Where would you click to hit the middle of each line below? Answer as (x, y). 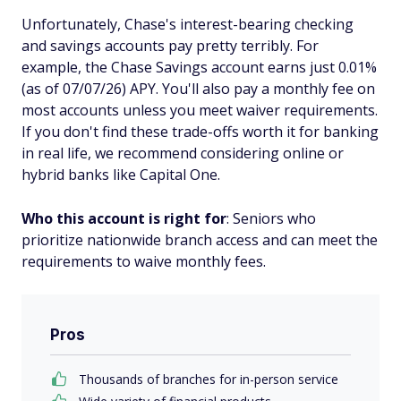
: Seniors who (271, 218)
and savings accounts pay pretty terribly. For (170, 45)
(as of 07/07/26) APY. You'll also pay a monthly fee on (198, 88)
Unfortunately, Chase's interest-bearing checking (188, 24)
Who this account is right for (124, 218)
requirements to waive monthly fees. (144, 261)
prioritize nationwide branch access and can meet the (200, 239)
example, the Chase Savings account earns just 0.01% (199, 67)
